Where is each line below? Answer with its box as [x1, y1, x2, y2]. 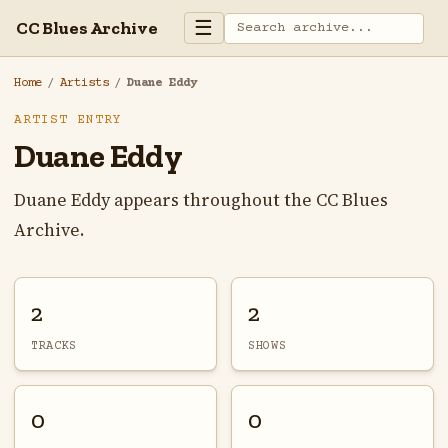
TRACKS [30, 338, 77, 353]
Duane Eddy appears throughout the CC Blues [13, 188, 388, 213]
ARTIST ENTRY [13, 113, 122, 128]
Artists [59, 76, 109, 91]
